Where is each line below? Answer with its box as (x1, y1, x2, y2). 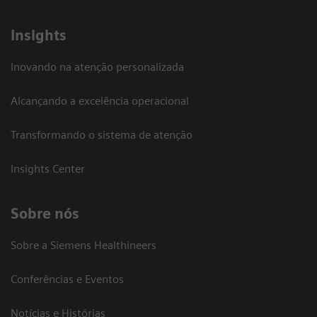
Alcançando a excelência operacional (11, 94, 189, 108)
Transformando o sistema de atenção (11, 128, 192, 142)
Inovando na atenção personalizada (11, 60, 184, 74)
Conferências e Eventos (11, 272, 124, 287)
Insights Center (11, 162, 85, 176)
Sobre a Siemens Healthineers (11, 238, 156, 253)
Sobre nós (11, 205, 79, 223)
